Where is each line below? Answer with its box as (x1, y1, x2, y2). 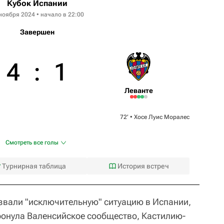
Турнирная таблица (2, 161, 66, 170)
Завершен (19, 27, 54, 36)
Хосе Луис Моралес (134, 113, 189, 120)
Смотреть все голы (5, 138, 58, 146)
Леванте (124, 86, 153, 94)
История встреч (117, 161, 169, 170)
